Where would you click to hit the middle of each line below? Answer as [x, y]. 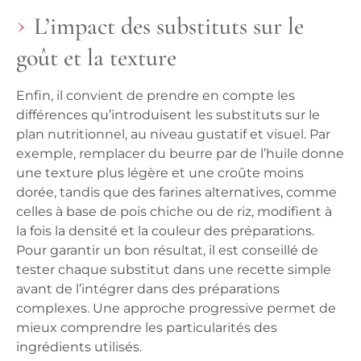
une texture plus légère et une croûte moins [160, 173]
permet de [300, 309]
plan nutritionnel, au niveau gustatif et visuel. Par [173, 135]
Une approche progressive [178, 309]
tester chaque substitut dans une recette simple [174, 270]
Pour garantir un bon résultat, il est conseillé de [167, 251]
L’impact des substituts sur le [169, 27]
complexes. [54, 309]
